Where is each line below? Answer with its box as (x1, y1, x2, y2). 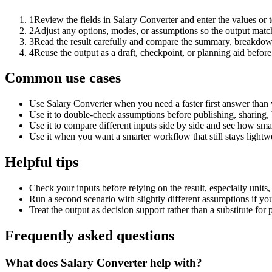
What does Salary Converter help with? (5, 256, 202, 269)
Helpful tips (5, 154, 78, 171)
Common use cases (5, 70, 121, 86)
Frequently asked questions (5, 228, 174, 244)
